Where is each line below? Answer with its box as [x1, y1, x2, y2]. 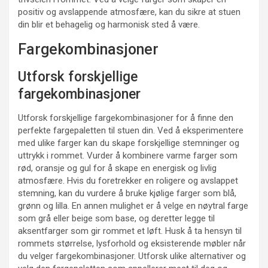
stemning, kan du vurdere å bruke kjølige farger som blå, [18, 188, 236, 199]
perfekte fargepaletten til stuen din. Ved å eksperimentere [18, 125, 243, 136]
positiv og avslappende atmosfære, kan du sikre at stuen [18, 7, 240, 18]
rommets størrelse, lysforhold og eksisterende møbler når [18, 238, 246, 249]
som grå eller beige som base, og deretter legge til [18, 213, 215, 224]
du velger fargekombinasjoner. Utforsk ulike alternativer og [18, 251, 246, 262]
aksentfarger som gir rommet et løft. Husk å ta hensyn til [18, 226, 242, 237]
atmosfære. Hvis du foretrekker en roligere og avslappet [18, 175, 238, 187]
